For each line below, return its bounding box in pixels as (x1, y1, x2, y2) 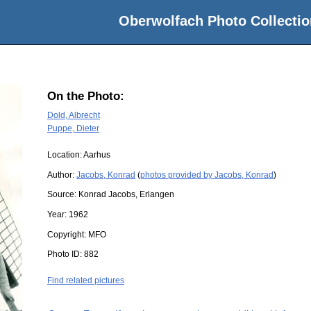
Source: (47, 190, 78, 200)
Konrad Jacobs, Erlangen (78, 190, 174, 200)
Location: (47, 150, 83, 160)
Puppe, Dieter (47, 123, 99, 133)
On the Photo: (47, 90, 124, 103)
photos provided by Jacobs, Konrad (140, 169, 274, 180)
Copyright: (47, 229, 88, 239)
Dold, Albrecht (47, 110, 100, 120)
